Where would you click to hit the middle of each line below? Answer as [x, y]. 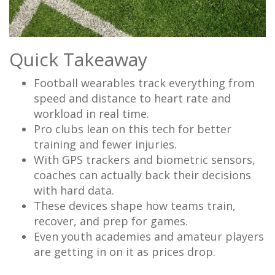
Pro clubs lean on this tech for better [133, 129]
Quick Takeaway [78, 60]
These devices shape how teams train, [135, 206]
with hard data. [76, 191]
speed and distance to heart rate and [132, 99]
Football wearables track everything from [144, 83]
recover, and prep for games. [112, 221]
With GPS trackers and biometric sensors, [145, 160]
